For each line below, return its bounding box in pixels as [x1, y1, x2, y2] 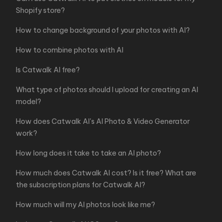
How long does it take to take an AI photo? [16, 149, 161, 158]
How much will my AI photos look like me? [16, 200, 155, 209]
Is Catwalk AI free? [16, 65, 80, 74]
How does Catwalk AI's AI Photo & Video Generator [16, 117, 190, 126]
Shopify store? [16, 6, 65, 15]
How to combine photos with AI [16, 46, 123, 55]
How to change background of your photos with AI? [16, 26, 190, 35]
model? [16, 97, 41, 106]
